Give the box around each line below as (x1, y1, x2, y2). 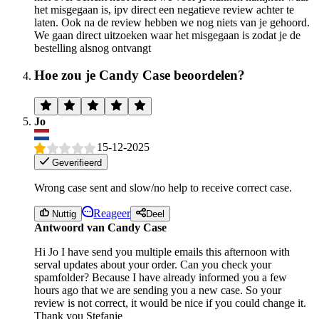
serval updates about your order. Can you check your (34, 258, 271, 271)
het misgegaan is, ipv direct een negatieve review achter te (34, 3, 294, 16)
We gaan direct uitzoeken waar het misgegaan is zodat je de (34, 28, 300, 41)
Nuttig (49, 209, 77, 219)
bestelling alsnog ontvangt (34, 41, 151, 54)
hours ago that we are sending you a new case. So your (34, 284, 281, 296)
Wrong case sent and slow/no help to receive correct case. (34, 181, 292, 194)
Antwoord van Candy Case (34, 221, 167, 234)
